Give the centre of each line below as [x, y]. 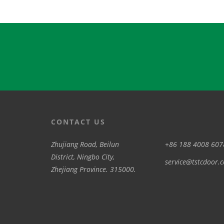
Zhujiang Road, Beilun [85, 144]
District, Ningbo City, [83, 157]
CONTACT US [78, 122]
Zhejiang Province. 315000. [93, 169]
